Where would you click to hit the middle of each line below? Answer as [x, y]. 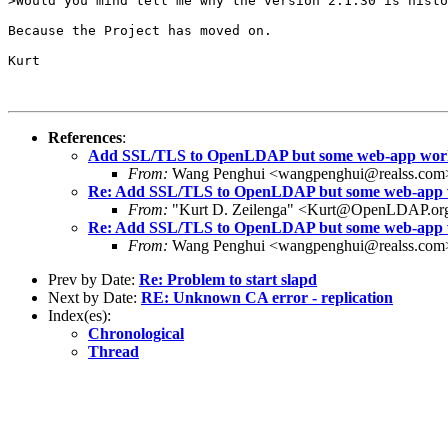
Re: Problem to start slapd [228, 279]
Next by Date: [94, 297]
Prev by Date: [93, 279]
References [85, 137]
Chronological [136, 333]
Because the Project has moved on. [140, 30]
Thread [113, 351]
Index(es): [79, 315]
